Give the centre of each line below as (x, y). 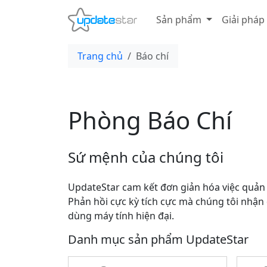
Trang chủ (100, 56)
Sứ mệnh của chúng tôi (146, 157)
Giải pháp (243, 20)
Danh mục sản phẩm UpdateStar (158, 239)
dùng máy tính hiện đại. (121, 216)
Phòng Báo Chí (150, 120)
